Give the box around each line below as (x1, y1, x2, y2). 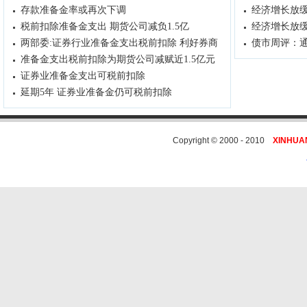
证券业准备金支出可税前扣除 (21, 71, 145, 81)
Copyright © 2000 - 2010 (173, 136, 273, 145)
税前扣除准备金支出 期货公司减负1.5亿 (21, 21, 189, 32)
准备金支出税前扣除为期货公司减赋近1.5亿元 (21, 54, 215, 64)
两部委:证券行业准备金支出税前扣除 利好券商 (21, 38, 218, 48)
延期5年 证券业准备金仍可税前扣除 (21, 87, 172, 97)
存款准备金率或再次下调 (21, 5, 126, 15)
